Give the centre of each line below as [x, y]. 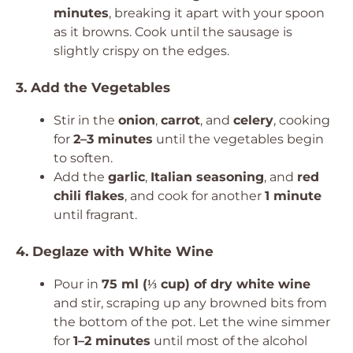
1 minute [293, 196]
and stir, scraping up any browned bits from [190, 303]
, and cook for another [195, 196]
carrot [180, 120]
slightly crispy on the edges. [141, 51]
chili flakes [89, 196]
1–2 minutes [112, 341]
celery [253, 120]
